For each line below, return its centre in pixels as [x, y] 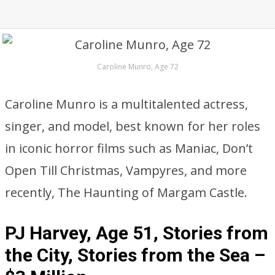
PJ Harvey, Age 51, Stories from [137, 233]
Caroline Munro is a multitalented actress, [126, 104]
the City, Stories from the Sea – [135, 255]
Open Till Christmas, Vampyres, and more [126, 170]
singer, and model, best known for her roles [133, 126]
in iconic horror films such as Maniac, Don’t [129, 148]
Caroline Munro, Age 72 [137, 67]
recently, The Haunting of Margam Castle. [126, 192]
